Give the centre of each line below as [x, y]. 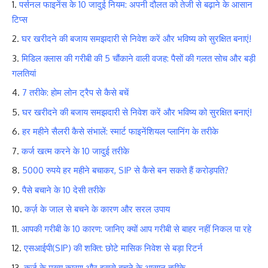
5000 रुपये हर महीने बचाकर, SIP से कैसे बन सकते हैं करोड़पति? [125, 170]
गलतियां [24, 73]
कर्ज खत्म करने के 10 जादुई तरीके [75, 151]
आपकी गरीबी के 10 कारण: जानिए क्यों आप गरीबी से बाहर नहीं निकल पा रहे [136, 229]
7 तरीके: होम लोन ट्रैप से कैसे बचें [75, 93]
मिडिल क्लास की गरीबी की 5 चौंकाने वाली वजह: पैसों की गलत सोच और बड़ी [138, 58]
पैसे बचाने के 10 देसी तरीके [64, 190]
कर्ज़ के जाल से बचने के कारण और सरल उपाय [97, 209]
